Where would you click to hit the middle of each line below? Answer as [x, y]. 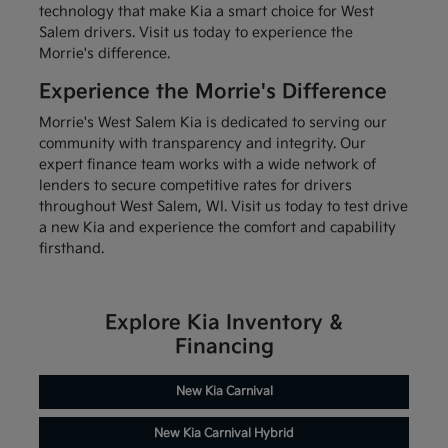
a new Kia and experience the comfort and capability [217, 228]
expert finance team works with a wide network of [207, 165]
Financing [224, 347]
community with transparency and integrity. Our [202, 144]
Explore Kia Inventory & [224, 323]
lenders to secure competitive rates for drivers [195, 186]
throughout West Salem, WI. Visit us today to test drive [223, 207]
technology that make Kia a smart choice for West [206, 12]
